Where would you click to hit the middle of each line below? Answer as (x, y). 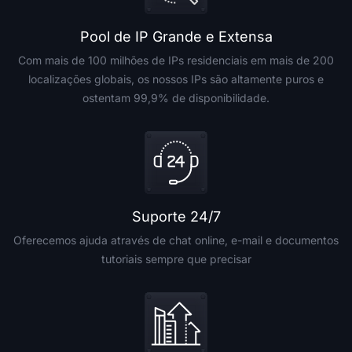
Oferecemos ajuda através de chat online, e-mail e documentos (176, 240)
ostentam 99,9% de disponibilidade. (176, 98)
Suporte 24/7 (176, 216)
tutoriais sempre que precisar (176, 259)
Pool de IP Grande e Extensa (176, 37)
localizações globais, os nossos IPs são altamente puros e (176, 79)
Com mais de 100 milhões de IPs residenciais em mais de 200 (176, 60)
